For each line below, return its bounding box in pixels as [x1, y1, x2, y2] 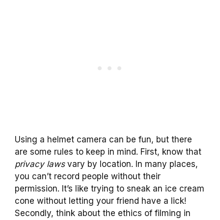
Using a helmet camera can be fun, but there [15, 134, 192, 144]
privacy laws [15, 159, 65, 169]
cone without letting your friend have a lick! [15, 195, 186, 206]
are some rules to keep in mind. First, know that [15, 146, 201, 157]
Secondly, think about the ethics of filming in [15, 208, 191, 218]
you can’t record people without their [15, 171, 161, 181]
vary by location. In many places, [65, 159, 198, 169]
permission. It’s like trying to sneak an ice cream [15, 183, 204, 193]
